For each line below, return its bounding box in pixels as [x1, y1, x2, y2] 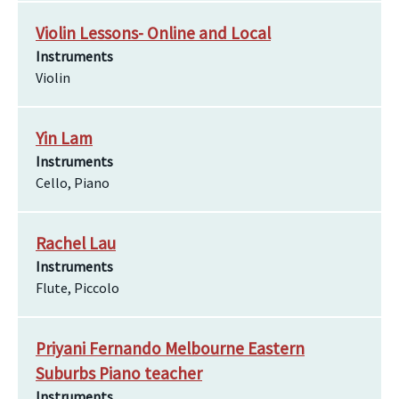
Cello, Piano [36, 174, 110, 191]
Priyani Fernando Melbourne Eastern [36, 338, 305, 359]
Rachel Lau [36, 232, 116, 254]
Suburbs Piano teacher [36, 362, 202, 384]
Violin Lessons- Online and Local [36, 22, 271, 44]
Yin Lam [36, 127, 93, 149]
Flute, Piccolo [36, 279, 119, 297]
